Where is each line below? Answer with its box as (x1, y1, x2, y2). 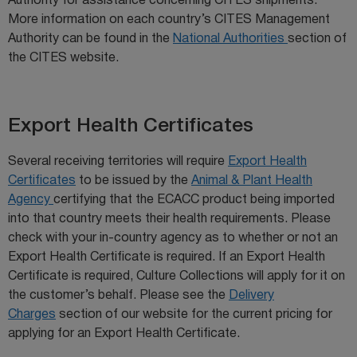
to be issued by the (76, 175, 191, 186)
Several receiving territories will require (8, 155, 228, 167)
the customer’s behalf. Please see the (8, 289, 229, 301)
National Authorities (173, 33, 288, 45)
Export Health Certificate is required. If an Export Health (8, 251, 325, 263)
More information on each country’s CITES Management (8, 14, 330, 25)
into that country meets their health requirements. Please (8, 213, 331, 225)
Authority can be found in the (8, 33, 173, 45)
